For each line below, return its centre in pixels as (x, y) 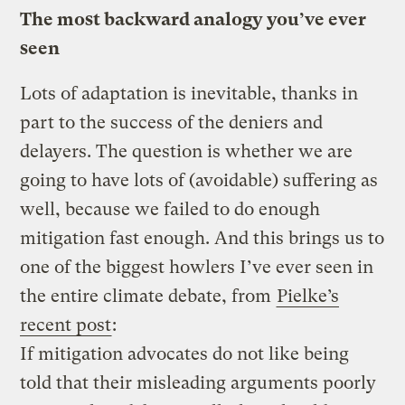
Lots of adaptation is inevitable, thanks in (189, 93)
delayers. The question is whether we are (187, 151)
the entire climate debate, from (148, 296)
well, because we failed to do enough (170, 209)
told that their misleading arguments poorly (198, 382)
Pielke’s (308, 296)
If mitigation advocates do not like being (185, 353)
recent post (66, 325)
